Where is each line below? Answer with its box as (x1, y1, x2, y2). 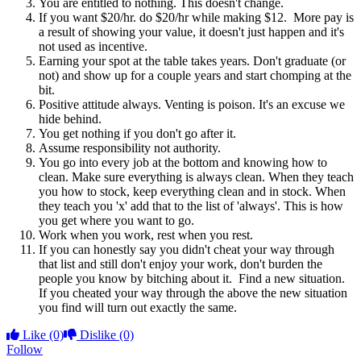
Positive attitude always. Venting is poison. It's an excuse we (39, 98, 345, 112)
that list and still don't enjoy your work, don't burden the (39, 257, 322, 272)
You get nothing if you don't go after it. (39, 127, 236, 141)
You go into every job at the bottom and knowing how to (39, 156, 327, 170)
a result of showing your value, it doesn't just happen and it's (39, 25, 344, 39)
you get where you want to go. (39, 214, 194, 228)
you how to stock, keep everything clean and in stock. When (39, 185, 346, 199)
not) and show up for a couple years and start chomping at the (39, 68, 351, 83)
